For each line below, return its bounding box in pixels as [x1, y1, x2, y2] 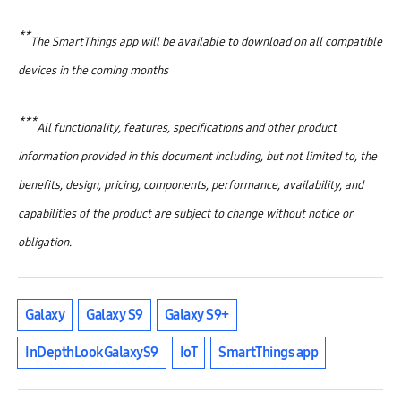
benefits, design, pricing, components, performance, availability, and [18, 177, 363, 192]
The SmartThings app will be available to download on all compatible [30, 34, 382, 49]
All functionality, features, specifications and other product [37, 120, 337, 135]
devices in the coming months [18, 63, 168, 78]
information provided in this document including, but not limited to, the [18, 149, 377, 164]
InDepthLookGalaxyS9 [25, 343, 158, 361]
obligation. [18, 235, 72, 250]
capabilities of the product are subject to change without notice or [18, 206, 353, 221]
